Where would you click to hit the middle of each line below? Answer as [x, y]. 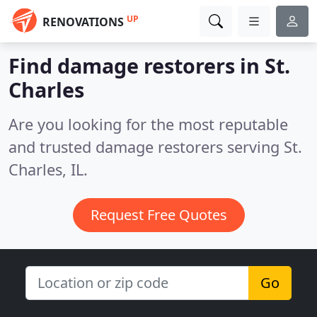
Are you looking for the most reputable [148, 124]
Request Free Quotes [158, 215]
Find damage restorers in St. [149, 65]
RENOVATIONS [83, 22]
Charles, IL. [48, 169]
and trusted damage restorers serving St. [155, 147]
